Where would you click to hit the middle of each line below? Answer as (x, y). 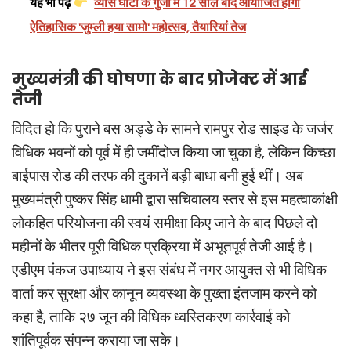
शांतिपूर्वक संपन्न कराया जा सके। (96, 341)
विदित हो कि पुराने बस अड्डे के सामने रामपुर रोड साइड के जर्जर (172, 130)
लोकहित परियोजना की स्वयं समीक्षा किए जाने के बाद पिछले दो (165, 224)
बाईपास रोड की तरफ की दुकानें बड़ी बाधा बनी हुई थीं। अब (157, 177)
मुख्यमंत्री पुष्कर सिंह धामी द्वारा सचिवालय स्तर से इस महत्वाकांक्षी (175, 200)
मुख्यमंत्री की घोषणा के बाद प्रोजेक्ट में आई (159, 80)
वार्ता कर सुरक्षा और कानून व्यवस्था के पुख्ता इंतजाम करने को (164, 294)
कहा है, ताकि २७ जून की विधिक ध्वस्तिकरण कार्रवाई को (151, 318)
